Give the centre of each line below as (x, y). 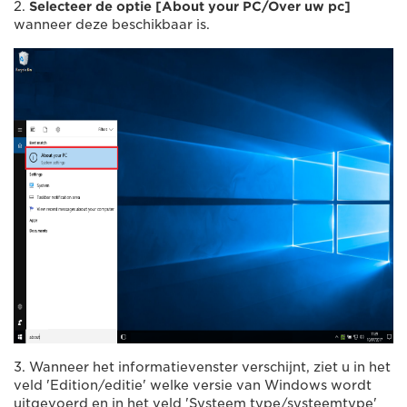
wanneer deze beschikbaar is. (112, 24)
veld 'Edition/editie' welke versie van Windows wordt (193, 385)
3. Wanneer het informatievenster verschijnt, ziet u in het (202, 367)
